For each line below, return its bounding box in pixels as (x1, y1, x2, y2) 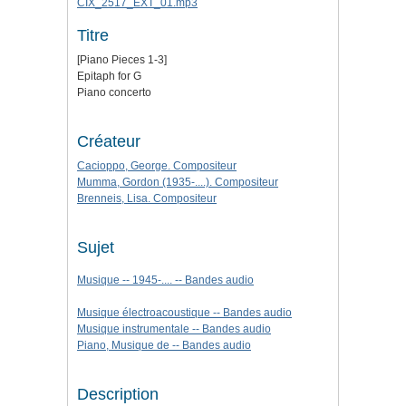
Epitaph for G (77, 70, 141, 83)
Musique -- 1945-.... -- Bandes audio (77, 274, 254, 287)
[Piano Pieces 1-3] (77, 53, 167, 67)
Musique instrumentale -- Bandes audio (77, 323, 271, 336)
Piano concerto (77, 86, 151, 100)
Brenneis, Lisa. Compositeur (77, 192, 217, 206)
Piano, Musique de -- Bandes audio (77, 339, 251, 353)
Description (77, 385, 159, 404)
